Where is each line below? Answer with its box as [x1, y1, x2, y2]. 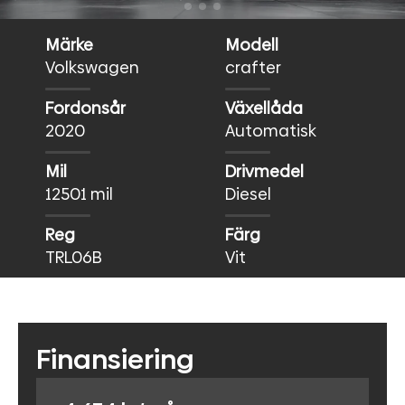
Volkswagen [45, 56, 139, 80]
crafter [225, 56, 281, 80]
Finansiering [36, 341, 194, 379]
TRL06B [45, 246, 102, 269]
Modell [225, 33, 278, 57]
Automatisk [225, 119, 316, 143]
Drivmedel [225, 160, 304, 184]
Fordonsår [45, 97, 126, 120]
